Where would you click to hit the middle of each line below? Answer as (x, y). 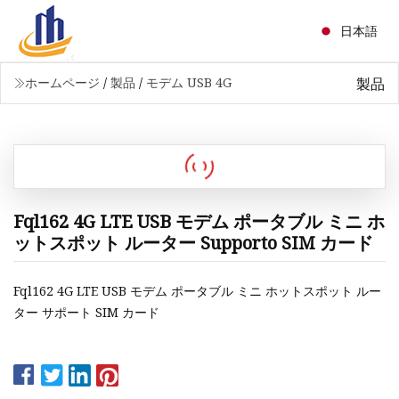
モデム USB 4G (189, 82)
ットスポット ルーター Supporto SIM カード (193, 242)
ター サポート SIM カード (86, 313)
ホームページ (62, 82)
